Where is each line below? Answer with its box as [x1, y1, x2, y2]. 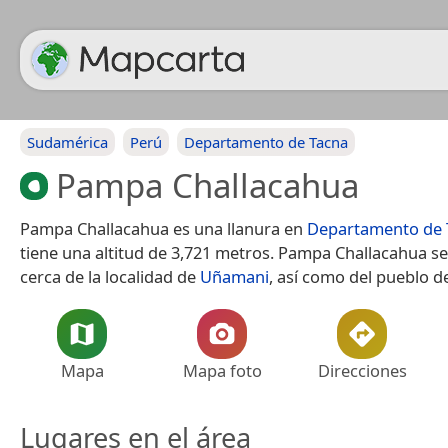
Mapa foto [182, 358, 262, 382]
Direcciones [317, 358, 407, 382]
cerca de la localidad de [20, 264, 200, 288]
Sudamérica [27, 132, 108, 152]
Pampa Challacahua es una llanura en [20, 216, 307, 240]
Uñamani [200, 264, 269, 288]
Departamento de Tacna [184, 132, 348, 152]
